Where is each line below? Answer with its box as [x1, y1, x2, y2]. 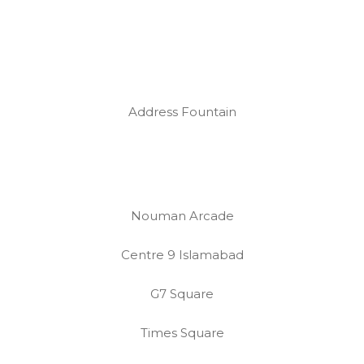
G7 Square [150, 286, 214, 301]
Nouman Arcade [130, 208, 234, 223]
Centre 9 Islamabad [120, 247, 244, 262]
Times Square [140, 325, 224, 340]
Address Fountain [128, 104, 236, 119]
